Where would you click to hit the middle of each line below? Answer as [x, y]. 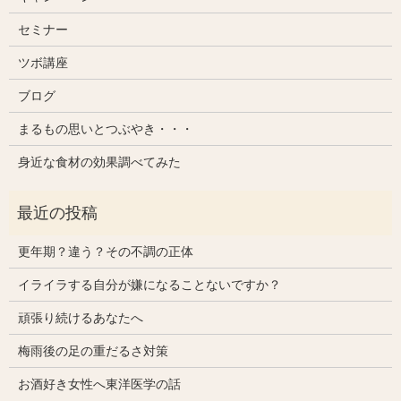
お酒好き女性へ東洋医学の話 [99, 384]
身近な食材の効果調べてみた [99, 162]
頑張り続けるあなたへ [80, 317]
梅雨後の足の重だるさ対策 [93, 350]
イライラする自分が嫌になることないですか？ [149, 284]
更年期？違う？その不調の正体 [105, 251]
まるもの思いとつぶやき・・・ [105, 128]
